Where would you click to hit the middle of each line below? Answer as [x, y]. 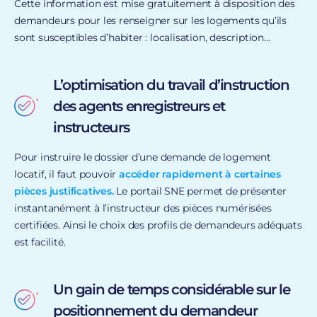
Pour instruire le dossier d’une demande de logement [143, 157]
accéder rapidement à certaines [200, 174]
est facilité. [40, 242]
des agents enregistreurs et [139, 106]
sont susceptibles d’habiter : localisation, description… [142, 37]
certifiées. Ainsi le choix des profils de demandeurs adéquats [158, 225]
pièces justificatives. [64, 191]
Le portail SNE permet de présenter [200, 191]
